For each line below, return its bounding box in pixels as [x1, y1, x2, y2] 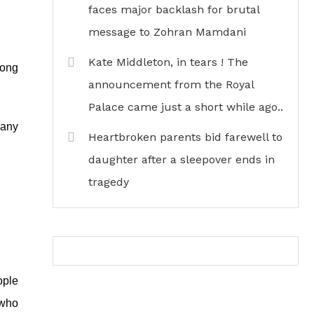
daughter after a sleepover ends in [88, 153, 275, 166]
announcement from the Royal [88, 78, 254, 91]
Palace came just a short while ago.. [88, 100, 283, 114]
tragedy [88, 175, 129, 189]
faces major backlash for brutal [88, 3, 259, 16]
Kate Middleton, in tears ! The [88, 55, 248, 69]
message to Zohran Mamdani [88, 25, 246, 39]
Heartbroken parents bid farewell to [88, 130, 282, 144]
